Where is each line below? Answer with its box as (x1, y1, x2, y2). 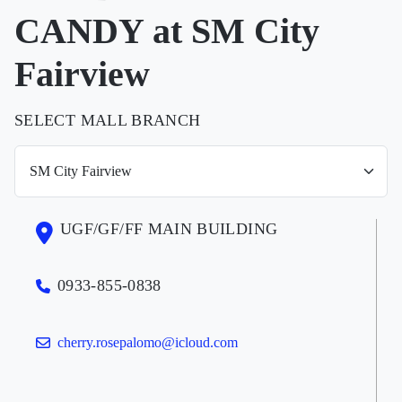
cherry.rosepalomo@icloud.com (57, 334, 238, 350)
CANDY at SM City (14, 10, 319, 51)
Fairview (14, 53, 150, 94)
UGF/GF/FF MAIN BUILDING (60, 219, 278, 238)
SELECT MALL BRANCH (14, 110, 201, 129)
